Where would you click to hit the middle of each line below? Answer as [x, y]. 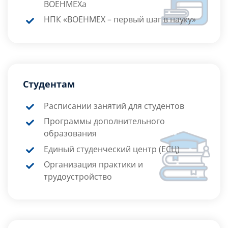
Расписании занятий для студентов [114, 106]
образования [70, 134]
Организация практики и [93, 165]
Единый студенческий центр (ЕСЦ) [111, 149]
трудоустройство [78, 177]
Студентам [49, 84]
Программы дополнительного [104, 121]
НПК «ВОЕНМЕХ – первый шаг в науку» [120, 20]
